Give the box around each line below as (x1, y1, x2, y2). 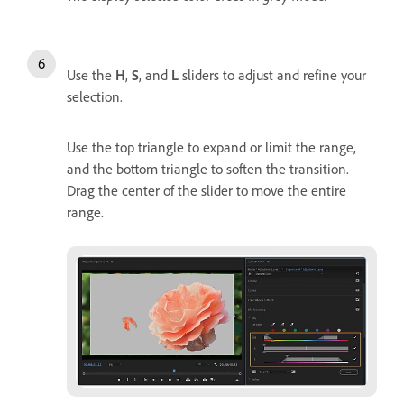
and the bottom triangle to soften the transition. (67, 159, 349, 178)
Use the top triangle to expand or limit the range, (67, 137, 356, 156)
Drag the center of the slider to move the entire (67, 180, 346, 199)
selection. (67, 87, 123, 106)
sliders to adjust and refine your (179, 65, 366, 84)
